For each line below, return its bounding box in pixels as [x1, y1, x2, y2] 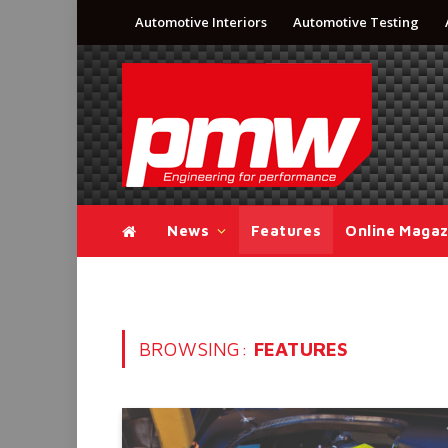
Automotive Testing [293, 13, 419, 31]
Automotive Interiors [135, 13, 267, 31]
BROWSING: [139, 338, 254, 360]
